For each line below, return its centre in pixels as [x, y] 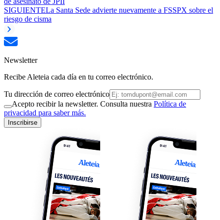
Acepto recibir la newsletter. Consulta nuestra [83, 104]
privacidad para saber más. [45, 112]
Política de [170, 104]
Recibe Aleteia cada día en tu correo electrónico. [79, 77]
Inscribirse [23, 122]
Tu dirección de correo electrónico [57, 94]
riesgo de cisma [28, 19]
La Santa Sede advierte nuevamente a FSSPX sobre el [129, 10]
